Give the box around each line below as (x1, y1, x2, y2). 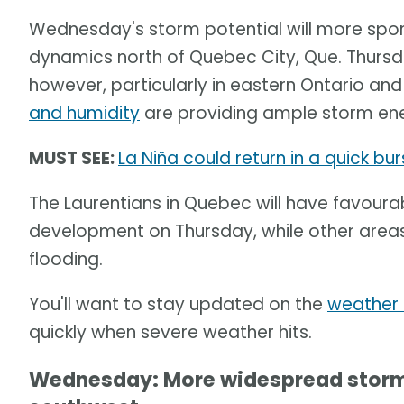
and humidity (29, 101, 140, 126)
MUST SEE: (29, 146, 118, 171)
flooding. (29, 247, 103, 272)
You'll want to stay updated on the (29, 292, 327, 317)
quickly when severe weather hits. (29, 320, 312, 345)
